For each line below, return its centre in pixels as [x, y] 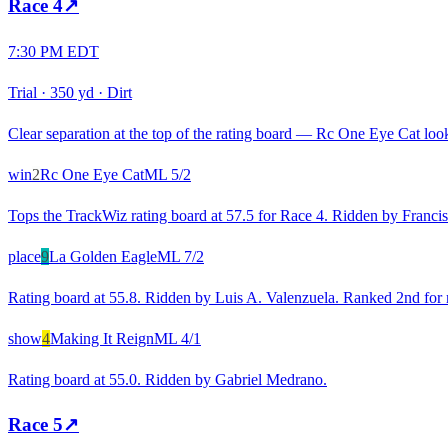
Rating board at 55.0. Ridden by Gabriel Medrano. [167, 379]
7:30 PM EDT [53, 51]
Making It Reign [102, 338]
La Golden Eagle [103, 256]
